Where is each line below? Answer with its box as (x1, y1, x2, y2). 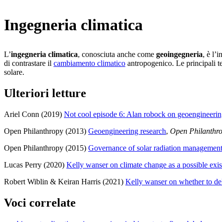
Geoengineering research (88, 126, 166, 135)
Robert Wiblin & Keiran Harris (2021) (4, 177, 125, 186)
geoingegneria (156, 50, 203, 58)
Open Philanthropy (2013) (4, 126, 88, 135)
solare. (4, 68, 24, 76)
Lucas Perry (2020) (4, 160, 66, 169)
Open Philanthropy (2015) (4, 143, 88, 152)
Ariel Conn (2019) (4, 110, 64, 118)
